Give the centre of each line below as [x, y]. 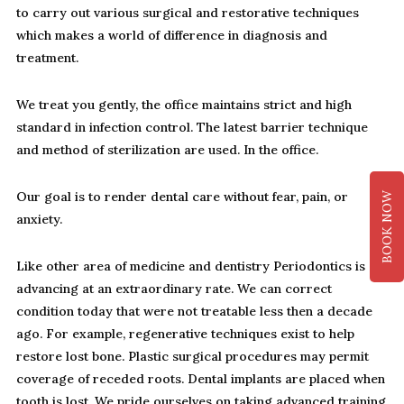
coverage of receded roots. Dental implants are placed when [201, 379]
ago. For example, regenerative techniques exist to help [185, 334]
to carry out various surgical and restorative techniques [188, 13]
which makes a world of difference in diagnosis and [172, 36]
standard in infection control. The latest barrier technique [192, 128]
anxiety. [39, 220]
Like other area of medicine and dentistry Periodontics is [191, 266]
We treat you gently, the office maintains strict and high [184, 105]
